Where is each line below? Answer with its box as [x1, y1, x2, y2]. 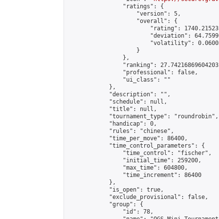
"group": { [68, 201, 143, 208]
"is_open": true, [68, 186, 164, 193]
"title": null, [68, 106, 157, 112]
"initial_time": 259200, [68, 157, 201, 164]
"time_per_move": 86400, [68, 135, 188, 142]
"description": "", [68, 91, 171, 98]
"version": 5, [68, 10, 181, 17]
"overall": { [68, 18, 177, 24]
